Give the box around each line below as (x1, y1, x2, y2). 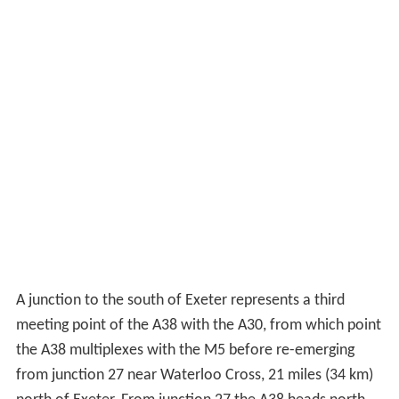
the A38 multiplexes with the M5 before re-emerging (15, 341, 354, 359)
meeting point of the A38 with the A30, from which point (15, 316, 381, 334)
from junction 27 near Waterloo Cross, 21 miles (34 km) (15, 366, 373, 384)
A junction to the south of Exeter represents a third (15, 291, 345, 309)
